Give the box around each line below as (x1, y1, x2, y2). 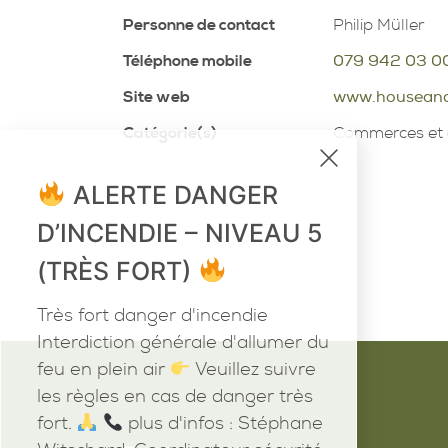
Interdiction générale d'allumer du (37, 331, 329, 355)
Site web (122, 86, 190, 107)
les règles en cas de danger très (37, 385, 313, 409)
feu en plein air (37, 358, 170, 382)
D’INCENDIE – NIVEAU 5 (37, 217, 323, 248)
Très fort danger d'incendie (37, 304, 268, 328)
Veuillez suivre (190, 358, 316, 382)
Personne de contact (122, 14, 275, 35)
